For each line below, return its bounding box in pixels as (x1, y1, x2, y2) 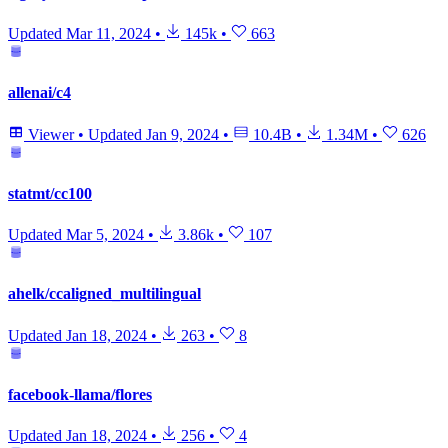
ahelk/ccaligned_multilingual (8, 285, 201, 303)
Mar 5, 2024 (66, 226, 144, 244)
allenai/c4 (8, 84, 71, 102)
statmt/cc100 (8, 184, 92, 202)
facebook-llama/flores (8, 385, 152, 403)
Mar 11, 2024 (66, 25, 151, 43)
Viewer (24, 125, 78, 143)
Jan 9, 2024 (146, 125, 219, 143)
